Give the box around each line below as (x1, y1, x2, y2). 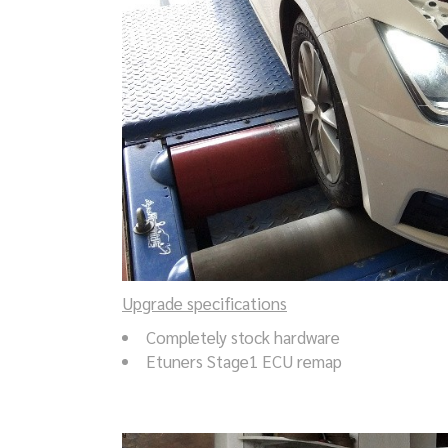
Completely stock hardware (146, 326, 340, 349)
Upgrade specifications (122, 292, 287, 315)
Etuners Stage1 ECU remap (146, 350, 342, 373)
